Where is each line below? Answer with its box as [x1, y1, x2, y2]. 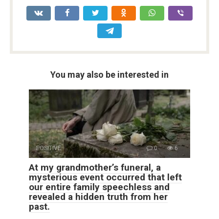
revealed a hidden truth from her [29, 191, 168, 203]
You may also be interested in [50, 69, 169, 80]
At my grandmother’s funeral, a [29, 162, 161, 174]
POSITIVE [36, 145, 61, 152]
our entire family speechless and [29, 181, 170, 193]
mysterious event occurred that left [29, 172, 182, 183]
